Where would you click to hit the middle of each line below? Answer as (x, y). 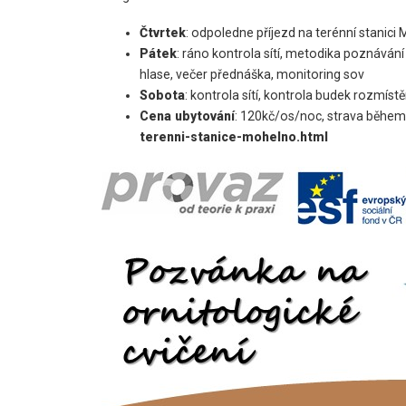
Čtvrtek (163, 33)
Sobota (163, 96)
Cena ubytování (188, 116)
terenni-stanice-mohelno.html (234, 137)
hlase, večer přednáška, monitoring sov (252, 75)
